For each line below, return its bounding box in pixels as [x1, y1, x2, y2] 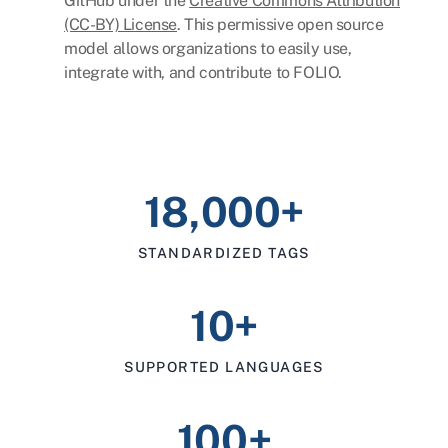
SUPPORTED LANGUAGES [124, 359, 324, 376]
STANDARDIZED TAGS [138, 245, 310, 262]
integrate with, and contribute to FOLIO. [64, 63, 343, 83]
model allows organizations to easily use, [64, 39, 352, 59]
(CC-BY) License [64, 15, 177, 35]
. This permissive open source [177, 15, 384, 35]
